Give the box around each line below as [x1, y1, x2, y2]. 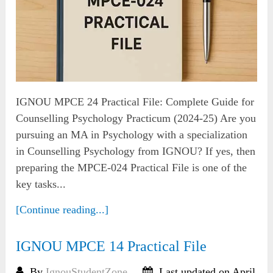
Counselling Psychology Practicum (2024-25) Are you [16, 112, 257, 125]
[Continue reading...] [16, 204, 109, 216]
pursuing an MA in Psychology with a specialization [16, 129, 248, 141]
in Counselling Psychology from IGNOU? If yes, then [16, 145, 256, 158]
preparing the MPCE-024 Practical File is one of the [16, 161, 247, 174]
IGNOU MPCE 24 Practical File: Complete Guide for [16, 96, 255, 108]
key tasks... [16, 178, 66, 191]
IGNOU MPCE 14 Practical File [16, 238, 207, 255]
